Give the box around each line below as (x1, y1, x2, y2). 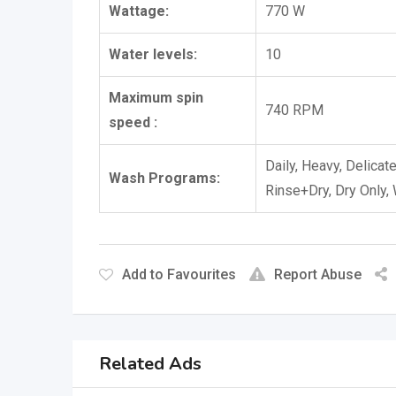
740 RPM (265, 102, 324, 118)
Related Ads (99, 351, 202, 376)
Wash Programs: (109, 170, 220, 187)
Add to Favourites (122, 266, 236, 283)
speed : (109, 114, 157, 131)
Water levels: (109, 46, 197, 63)
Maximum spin (109, 89, 203, 106)
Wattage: (109, 3, 169, 19)
